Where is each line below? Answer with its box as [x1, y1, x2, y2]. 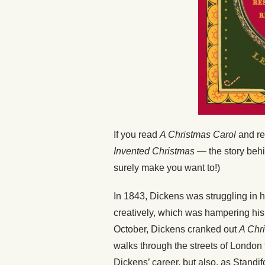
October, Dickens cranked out [114, 224, 239, 235]
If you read [114, 130, 160, 140]
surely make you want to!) [114, 163, 220, 173]
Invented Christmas [114, 146, 195, 157]
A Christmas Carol [160, 130, 236, 140]
